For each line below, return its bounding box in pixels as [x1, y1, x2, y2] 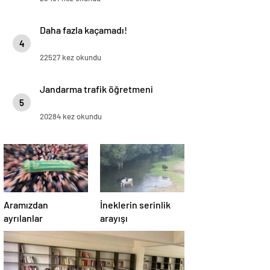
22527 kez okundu [40, 52, 101, 62]
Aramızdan [4, 199, 48, 210]
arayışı [100, 212, 128, 224]
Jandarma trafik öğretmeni [40, 83, 153, 95]
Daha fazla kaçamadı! [40, 24, 127, 36]
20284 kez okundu [40, 111, 102, 121]
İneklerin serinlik [100, 199, 171, 210]
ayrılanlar [4, 212, 43, 224]
